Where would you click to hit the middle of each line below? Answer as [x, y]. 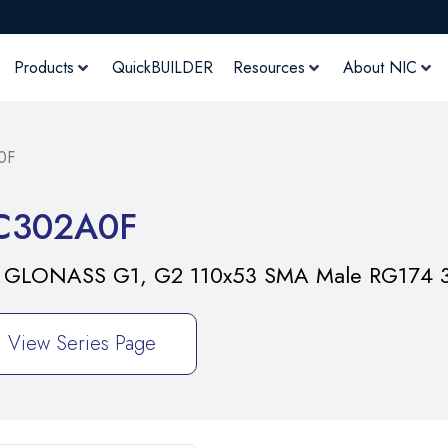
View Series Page [82, 344]
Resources [268, 67]
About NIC [379, 67]
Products [43, 67]
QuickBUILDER [162, 67]
